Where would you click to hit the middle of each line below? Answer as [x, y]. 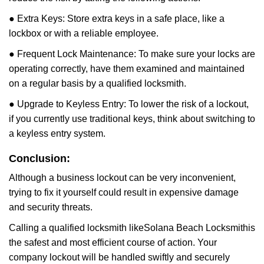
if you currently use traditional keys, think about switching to [132, 119]
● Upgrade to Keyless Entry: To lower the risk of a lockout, [129, 104]
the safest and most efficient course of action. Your [113, 242]
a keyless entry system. [57, 133]
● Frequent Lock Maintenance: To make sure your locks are [132, 54]
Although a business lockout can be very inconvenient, [122, 178]
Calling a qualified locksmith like [76, 228]
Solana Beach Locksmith [196, 228]
